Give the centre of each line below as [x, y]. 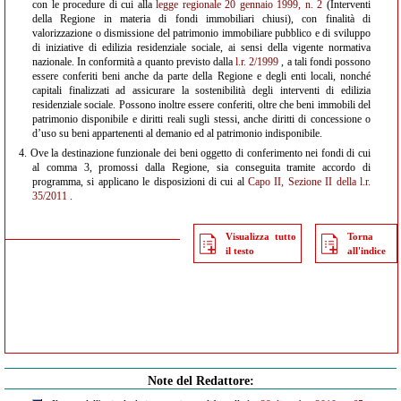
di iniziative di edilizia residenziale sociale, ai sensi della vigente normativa [201, 47]
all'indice [367, 251]
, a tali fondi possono [325, 62]
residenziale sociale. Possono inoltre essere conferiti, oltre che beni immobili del [201, 105]
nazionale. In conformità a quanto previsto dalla [134, 62]
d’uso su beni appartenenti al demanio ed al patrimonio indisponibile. [177, 133]
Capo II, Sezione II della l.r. [310, 182]
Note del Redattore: [200, 381]
